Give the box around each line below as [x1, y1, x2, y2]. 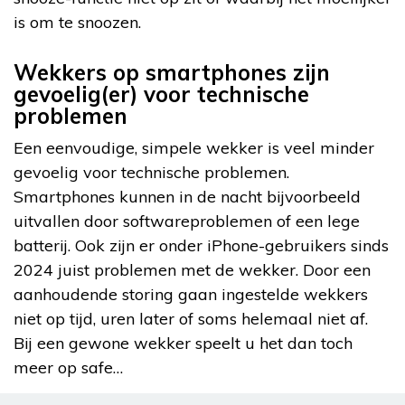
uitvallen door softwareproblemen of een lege [14, 211, 360, 232]
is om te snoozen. [14, 12, 141, 33]
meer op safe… [14, 357, 123, 379]
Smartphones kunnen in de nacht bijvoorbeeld [14, 186, 361, 208]
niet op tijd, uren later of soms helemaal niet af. [14, 308, 372, 330]
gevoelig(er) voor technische [14, 80, 309, 108]
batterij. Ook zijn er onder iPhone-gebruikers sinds [14, 235, 389, 257]
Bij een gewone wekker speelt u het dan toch [14, 333, 353, 354]
